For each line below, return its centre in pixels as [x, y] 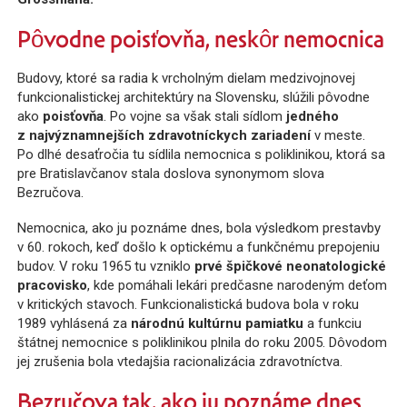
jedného [312, 116]
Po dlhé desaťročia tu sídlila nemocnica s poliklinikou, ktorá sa [201, 154]
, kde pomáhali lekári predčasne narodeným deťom [237, 286]
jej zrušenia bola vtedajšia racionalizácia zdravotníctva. [179, 362]
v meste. [338, 135]
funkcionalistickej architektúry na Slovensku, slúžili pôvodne [193, 97]
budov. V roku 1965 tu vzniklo [105, 267]
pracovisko [52, 286]
